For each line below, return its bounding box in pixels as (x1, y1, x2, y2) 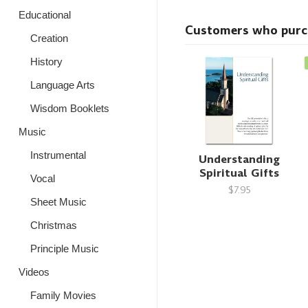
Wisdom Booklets (30, 102, 109, 114)
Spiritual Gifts (199, 164, 280, 181)
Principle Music (30, 243, 99, 254)
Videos (19, 266, 49, 278)
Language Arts (30, 79, 95, 91)
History (30, 56, 63, 67)
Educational (19, 9, 71, 21)
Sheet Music (30, 196, 87, 208)
